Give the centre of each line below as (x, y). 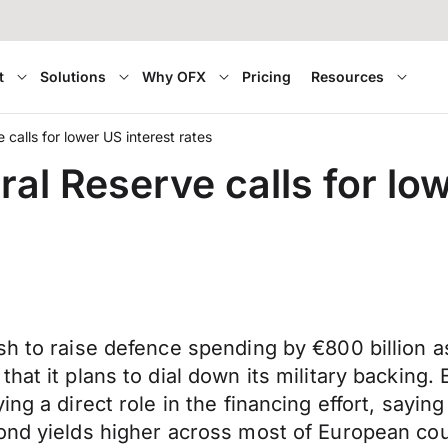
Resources (348, 76)
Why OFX (174, 76)
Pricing (267, 76)
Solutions (73, 76)
